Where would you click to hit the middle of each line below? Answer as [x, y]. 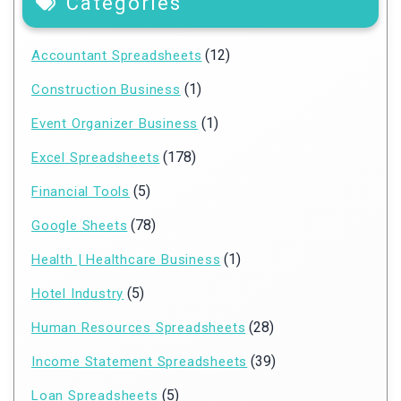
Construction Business [106, 90]
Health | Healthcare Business [126, 260]
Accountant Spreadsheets [117, 56]
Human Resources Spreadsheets [139, 328]
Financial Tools [81, 192]
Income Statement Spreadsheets [140, 362]
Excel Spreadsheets [96, 158]
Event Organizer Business [115, 124]
